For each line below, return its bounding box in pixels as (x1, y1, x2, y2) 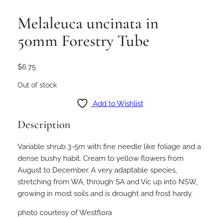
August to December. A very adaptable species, (18, 165, 177, 175)
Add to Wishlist (92, 99, 143, 109)
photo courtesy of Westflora (18, 208, 112, 217)
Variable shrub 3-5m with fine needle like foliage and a (18, 141, 201, 151)
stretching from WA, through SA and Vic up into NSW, (18, 176, 197, 186)
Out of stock (18, 81, 57, 89)
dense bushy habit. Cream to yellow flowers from (18, 153, 184, 163)
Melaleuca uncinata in (18, 13, 158, 34)
